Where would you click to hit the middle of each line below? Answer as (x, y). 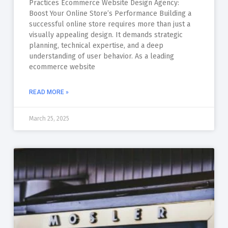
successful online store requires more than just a (109, 24)
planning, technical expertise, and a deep (96, 45)
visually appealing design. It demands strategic (106, 35)
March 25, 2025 (49, 118)
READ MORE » (49, 92)
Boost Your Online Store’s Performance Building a (110, 13)
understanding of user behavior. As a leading (101, 56)
